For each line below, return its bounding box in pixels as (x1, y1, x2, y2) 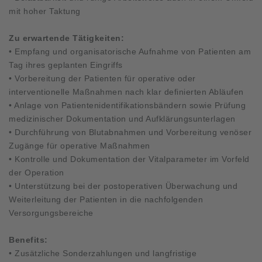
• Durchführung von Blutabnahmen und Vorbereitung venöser (9, 127, 251, 137)
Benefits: (9, 235, 48, 244)
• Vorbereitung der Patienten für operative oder (9, 73, 196, 83)
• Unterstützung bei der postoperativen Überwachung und (9, 181, 237, 191)
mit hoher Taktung (9, 6, 81, 16)
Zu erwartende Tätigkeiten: (9, 33, 124, 43)
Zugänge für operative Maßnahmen (9, 140, 150, 150)
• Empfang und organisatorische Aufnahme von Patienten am (9, 46, 251, 56)
